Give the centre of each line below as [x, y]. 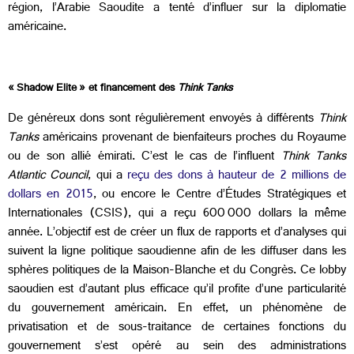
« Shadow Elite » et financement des [93, 89]
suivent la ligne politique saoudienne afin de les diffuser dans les [177, 252]
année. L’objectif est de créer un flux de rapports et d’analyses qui [177, 233]
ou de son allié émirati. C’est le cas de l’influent [145, 157]
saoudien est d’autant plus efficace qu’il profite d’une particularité [177, 290]
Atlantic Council [48, 176]
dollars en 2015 [51, 195]
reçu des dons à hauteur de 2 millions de [237, 176]
